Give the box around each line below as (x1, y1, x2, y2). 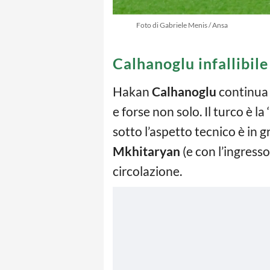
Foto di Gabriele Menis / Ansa (136, 20, 228, 30)
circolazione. (113, 163, 182, 178)
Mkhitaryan (113, 143, 180, 159)
